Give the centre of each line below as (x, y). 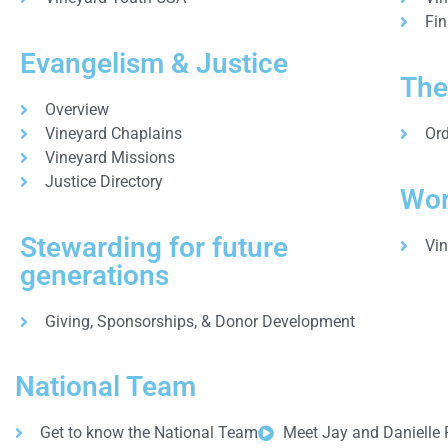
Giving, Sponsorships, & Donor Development (200, 321)
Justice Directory (104, 181)
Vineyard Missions (110, 157)
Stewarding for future (154, 247)
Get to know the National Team (149, 432)
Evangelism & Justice (154, 63)
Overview (77, 109)
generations (94, 275)
